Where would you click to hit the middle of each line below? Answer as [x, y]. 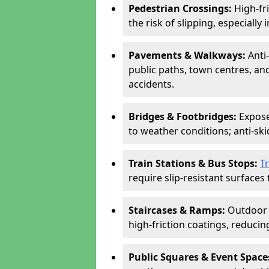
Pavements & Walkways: [188, 55]
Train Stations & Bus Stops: [194, 163]
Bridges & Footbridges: [184, 116]
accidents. [151, 84]
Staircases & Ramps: [178, 210]
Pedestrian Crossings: [181, 8]
